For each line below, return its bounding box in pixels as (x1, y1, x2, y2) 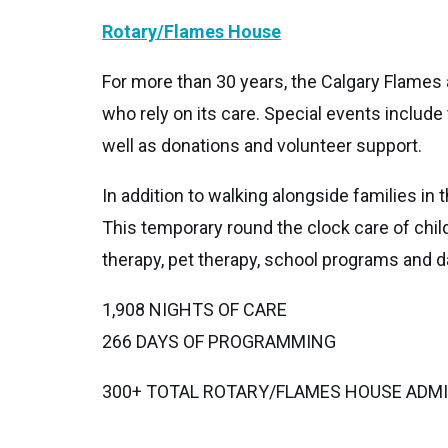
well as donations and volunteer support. (102, 134, 422, 156)
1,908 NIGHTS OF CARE (102, 298, 287, 320)
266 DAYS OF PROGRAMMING (102, 330, 336, 352)
